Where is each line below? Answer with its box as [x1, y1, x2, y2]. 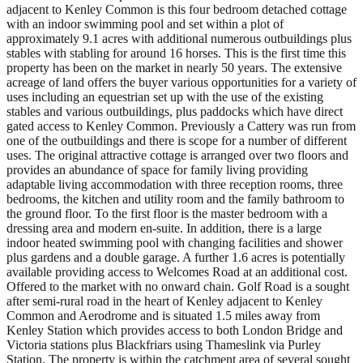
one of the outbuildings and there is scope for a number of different [6, 133, 347, 147]
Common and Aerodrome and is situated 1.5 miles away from [6, 308, 320, 322]
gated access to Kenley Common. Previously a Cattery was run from [6, 118, 356, 133]
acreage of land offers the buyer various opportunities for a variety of [6, 75, 357, 89]
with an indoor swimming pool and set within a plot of [6, 16, 284, 31]
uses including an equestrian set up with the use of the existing [6, 89, 323, 104]
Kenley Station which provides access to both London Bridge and [6, 322, 343, 337]
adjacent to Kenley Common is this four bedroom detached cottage [6, 2, 347, 16]
